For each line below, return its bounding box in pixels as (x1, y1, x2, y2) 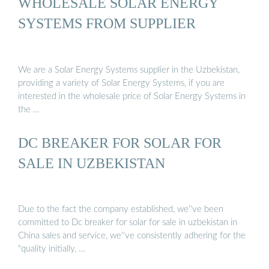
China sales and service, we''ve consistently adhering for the (18, 231, 246, 241)
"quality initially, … (18, 244, 85, 254)
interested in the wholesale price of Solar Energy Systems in (18, 91, 246, 101)
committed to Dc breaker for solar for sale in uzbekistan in (18, 218, 237, 228)
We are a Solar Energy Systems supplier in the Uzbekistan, (18, 65, 240, 74)
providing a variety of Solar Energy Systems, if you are (18, 78, 225, 88)
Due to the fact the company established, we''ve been (18, 205, 223, 214)
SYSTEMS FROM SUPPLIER (18, 15, 196, 32)
